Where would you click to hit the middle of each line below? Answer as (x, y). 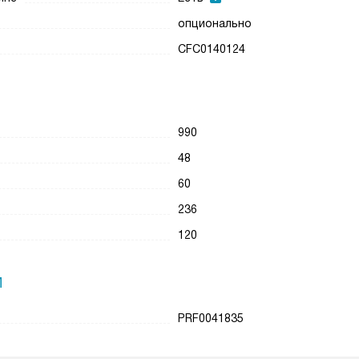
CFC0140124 (212, 49)
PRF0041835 (211, 318)
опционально (215, 23)
